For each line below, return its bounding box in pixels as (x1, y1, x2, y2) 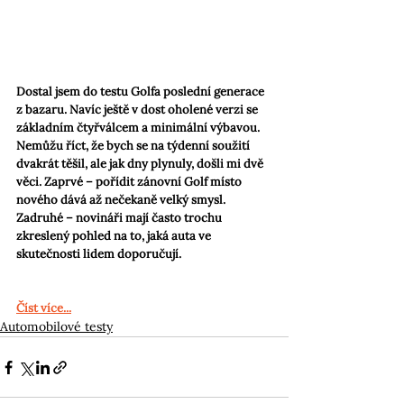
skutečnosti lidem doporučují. (16, 246, 181, 262)
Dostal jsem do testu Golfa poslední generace (16, 84, 267, 100)
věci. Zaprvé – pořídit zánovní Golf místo (16, 174, 244, 190)
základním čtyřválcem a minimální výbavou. (16, 120, 262, 136)
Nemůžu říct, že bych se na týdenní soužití (16, 138, 252, 154)
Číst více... (16, 300, 71, 317)
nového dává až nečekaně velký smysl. (16, 192, 228, 208)
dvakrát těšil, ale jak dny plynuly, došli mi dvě (16, 156, 266, 172)
